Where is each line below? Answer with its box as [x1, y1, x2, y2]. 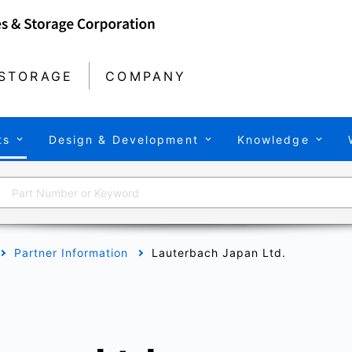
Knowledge [236, 132, 310, 146]
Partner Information [14, 246, 128, 260]
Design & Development [48, 132, 199, 146]
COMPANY [105, 68, 187, 84]
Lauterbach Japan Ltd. [152, 246, 286, 260]
